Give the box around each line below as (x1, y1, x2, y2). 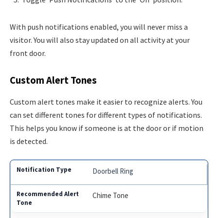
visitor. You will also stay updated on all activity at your (10, 35, 190, 45)
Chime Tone (92, 191, 129, 200)
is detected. (10, 136, 48, 146)
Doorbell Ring (92, 166, 134, 176)
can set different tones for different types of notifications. (10, 109, 202, 120)
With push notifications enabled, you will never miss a (10, 21, 188, 32)
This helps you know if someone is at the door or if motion (10, 123, 203, 133)
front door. (10, 48, 46, 58)
